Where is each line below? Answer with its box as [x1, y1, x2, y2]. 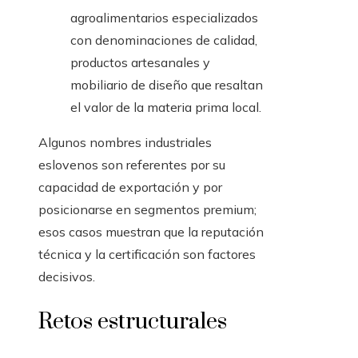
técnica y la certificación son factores [38, 246, 256, 263]
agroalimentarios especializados [70, 10, 258, 26]
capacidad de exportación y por [38, 179, 222, 196]
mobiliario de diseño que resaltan [70, 77, 263, 93]
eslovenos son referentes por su [38, 157, 225, 173]
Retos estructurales [38, 308, 227, 336]
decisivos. [38, 268, 95, 285]
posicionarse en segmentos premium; [38, 201, 257, 218]
